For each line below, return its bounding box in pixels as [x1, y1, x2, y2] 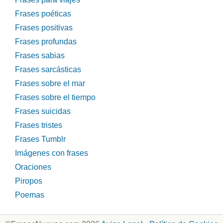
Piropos [15, 177, 42, 186]
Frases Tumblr [15, 135, 66, 144]
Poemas [15, 191, 44, 200]
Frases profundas [15, 37, 77, 46]
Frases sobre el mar [15, 79, 85, 88]
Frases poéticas [15, 9, 71, 18]
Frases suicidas [15, 107, 71, 116]
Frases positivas [15, 23, 73, 32]
